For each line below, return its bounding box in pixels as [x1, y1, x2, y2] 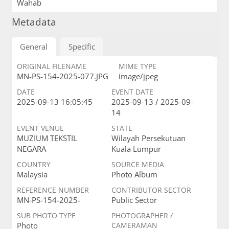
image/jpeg [118, 71, 158, 81]
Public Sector [111, 195, 157, 205]
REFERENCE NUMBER [16, 185, 89, 195]
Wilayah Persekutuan [111, 133, 186, 143]
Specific [68, 41, 95, 52]
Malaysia [16, 169, 48, 179]
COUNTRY [16, 159, 51, 169]
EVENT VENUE [16, 123, 64, 133]
